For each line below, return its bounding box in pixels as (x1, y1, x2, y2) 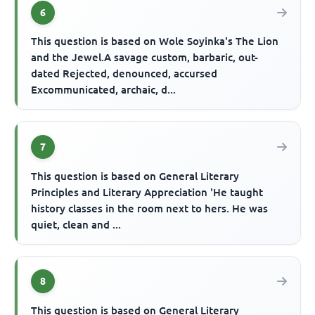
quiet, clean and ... (31, 218, 122, 231)
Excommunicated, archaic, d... (31, 84, 176, 96)
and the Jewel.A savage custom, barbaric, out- (31, 51, 259, 64)
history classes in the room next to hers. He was (31, 202, 269, 214)
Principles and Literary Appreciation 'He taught (31, 186, 264, 198)
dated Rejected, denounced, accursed (31, 67, 218, 80)
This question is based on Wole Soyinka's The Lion (31, 35, 279, 48)
